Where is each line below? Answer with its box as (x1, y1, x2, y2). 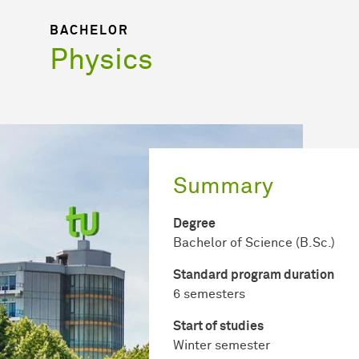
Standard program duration (173, 268, 334, 281)
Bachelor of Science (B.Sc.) (173, 236, 335, 249)
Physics (50, 46, 153, 75)
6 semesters (173, 287, 245, 301)
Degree (173, 216, 216, 230)
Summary (173, 175, 273, 198)
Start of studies (173, 319, 264, 333)
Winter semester (173, 338, 270, 352)
